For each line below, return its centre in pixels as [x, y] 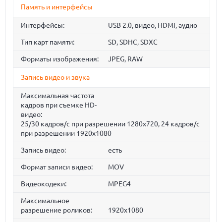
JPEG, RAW [125, 59]
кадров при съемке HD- [59, 105]
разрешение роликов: [57, 210]
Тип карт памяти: [48, 42]
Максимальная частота [58, 96]
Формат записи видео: [57, 167]
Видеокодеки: [44, 184]
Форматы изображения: [60, 59]
